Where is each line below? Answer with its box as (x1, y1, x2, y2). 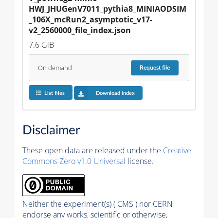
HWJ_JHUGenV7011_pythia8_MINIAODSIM (29, 3, 186, 15)
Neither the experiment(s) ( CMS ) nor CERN (22, 199, 173, 210)
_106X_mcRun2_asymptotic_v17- (29, 14, 152, 25)
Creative (163, 145, 191, 156)
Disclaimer (22, 124, 80, 137)
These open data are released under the (22, 145, 163, 156)
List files (44, 90, 65, 96)
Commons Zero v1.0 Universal (22, 156, 126, 167)
